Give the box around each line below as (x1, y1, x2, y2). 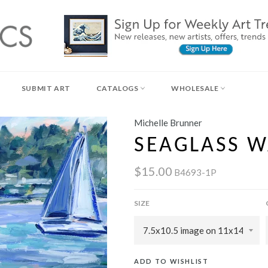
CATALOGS (96, 84, 141, 93)
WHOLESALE (171, 84, 221, 93)
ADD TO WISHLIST (134, 257, 209, 265)
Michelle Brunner (134, 117, 202, 128)
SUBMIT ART (21, 84, 71, 93)
